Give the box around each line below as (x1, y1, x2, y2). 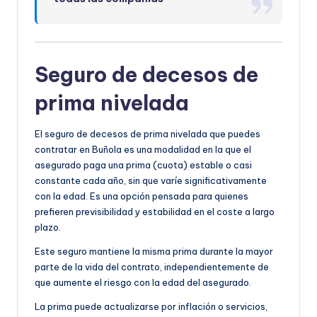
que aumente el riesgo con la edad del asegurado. (35, 277, 251, 288)
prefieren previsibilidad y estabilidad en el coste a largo (35, 206, 275, 217)
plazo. (35, 221, 61, 233)
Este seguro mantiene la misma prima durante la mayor (35, 246, 273, 257)
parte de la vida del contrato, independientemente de (35, 261, 269, 272)
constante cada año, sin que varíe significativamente (35, 175, 267, 186)
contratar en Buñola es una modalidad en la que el (35, 144, 251, 155)
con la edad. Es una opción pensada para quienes (35, 190, 248, 202)
